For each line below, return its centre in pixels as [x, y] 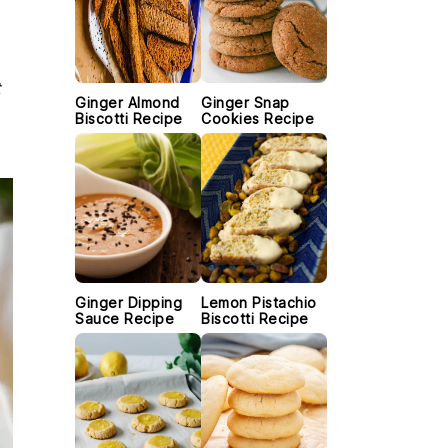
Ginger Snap [245, 102]
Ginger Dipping [128, 302]
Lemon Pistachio [259, 302]
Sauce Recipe [124, 318]
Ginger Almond [127, 102]
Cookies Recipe [257, 118]
